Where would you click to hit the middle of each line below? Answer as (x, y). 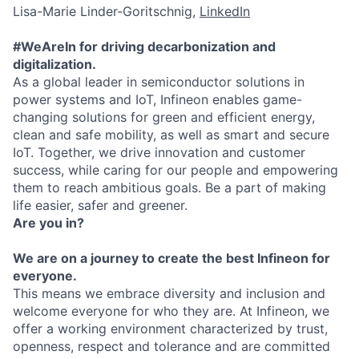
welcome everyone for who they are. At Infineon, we (171, 311)
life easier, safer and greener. (100, 205)
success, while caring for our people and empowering (175, 169)
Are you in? (48, 222)
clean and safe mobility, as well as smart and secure (171, 134)
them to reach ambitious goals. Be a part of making (169, 187)
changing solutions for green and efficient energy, (164, 117)
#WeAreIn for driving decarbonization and (144, 46)
